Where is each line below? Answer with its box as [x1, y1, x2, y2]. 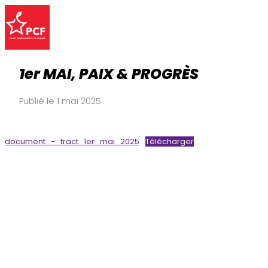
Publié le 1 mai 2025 [19, 95, 101, 107]
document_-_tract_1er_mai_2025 [5, 136, 139, 147]
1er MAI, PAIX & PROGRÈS [19, 63, 199, 84]
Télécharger [145, 136, 194, 147]
